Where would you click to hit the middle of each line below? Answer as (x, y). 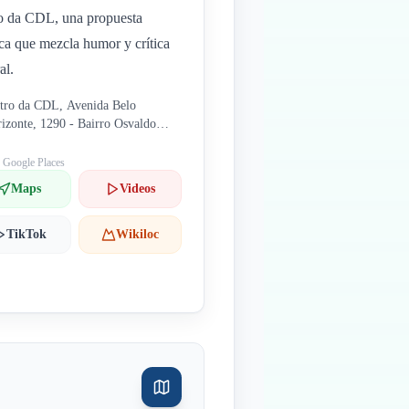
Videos (137, 189)
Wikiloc (137, 234)
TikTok (26, 234)
